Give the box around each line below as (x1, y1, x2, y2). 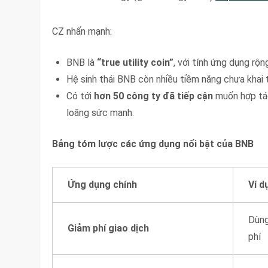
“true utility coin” (97, 56, 174, 68)
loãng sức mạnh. (66, 106, 135, 118)
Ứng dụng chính (68, 178, 138, 190)
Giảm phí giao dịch (68, 222, 150, 234)
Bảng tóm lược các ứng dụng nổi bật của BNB (52, 138, 254, 150)
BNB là (66, 56, 98, 68)
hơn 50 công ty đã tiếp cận (94, 90, 214, 102)
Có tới (66, 90, 95, 102)
